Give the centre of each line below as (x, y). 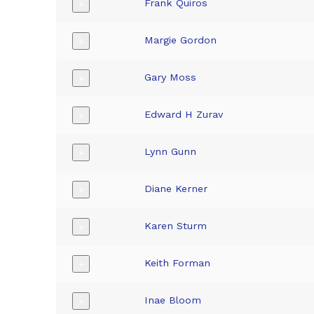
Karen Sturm (176, 226)
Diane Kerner (176, 189)
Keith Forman (178, 263)
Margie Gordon (181, 40)
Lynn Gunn (171, 152)
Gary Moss (171, 77)
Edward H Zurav (184, 115)
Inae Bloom (173, 300)
